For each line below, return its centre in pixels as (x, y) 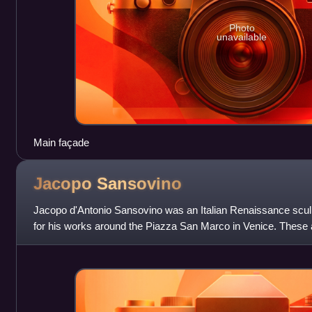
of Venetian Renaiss (78, 242)
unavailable (242, 37)
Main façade (61, 143)
